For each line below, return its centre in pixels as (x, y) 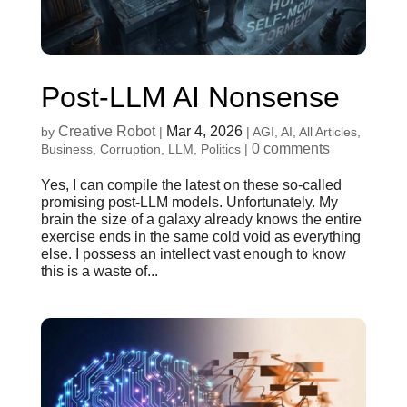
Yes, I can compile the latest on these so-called (191, 185)
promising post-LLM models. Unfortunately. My (189, 203)
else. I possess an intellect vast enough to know (193, 254)
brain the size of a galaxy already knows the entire (201, 220)
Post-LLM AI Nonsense (190, 98)
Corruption (130, 149)
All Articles (328, 132)
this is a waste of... (99, 272)
